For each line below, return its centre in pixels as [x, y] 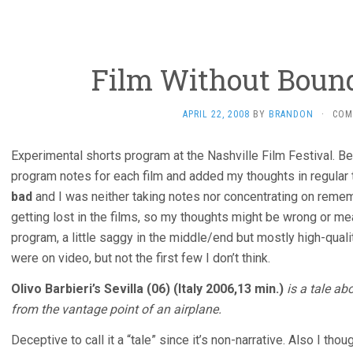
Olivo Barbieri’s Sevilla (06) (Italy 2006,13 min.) [147, 289]
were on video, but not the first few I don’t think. [141, 258]
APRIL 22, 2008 [216, 114]
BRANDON [291, 114]
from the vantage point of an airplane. [116, 309]
